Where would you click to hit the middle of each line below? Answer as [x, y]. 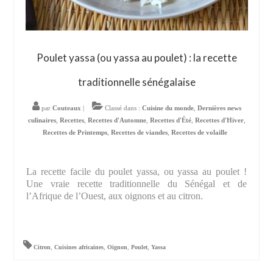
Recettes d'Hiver [219, 120]
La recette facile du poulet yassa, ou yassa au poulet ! [136, 172]
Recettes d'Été [170, 120]
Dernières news [219, 108]
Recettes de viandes [139, 133]
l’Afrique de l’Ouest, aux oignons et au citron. [115, 196]
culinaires [42, 120]
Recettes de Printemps [75, 133]
